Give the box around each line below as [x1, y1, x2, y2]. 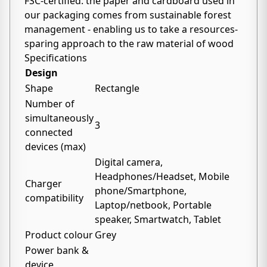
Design [25, 66, 58, 79]
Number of [25, 97, 74, 110]
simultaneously [25, 111, 94, 125]
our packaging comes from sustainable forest [24, 8, 231, 21]
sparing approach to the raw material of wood [24, 37, 234, 50]
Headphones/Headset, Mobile [95, 170, 229, 183]
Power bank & [25, 244, 89, 257]
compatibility [25, 191, 83, 204]
